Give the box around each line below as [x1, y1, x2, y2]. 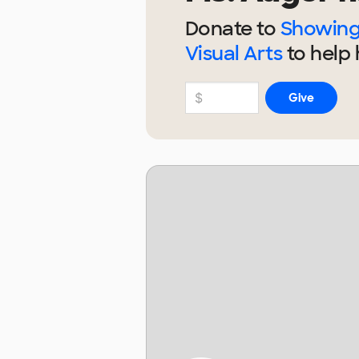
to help [282, 41, 355, 67]
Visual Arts [184, 41, 283, 67]
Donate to [184, 16, 280, 42]
